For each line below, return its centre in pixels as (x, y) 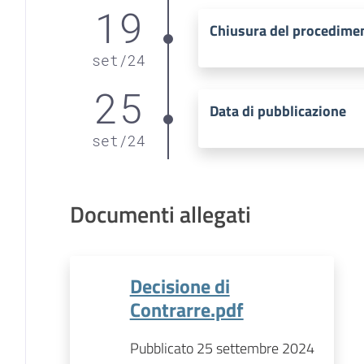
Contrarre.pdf (186, 309)
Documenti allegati (160, 214)
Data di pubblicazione (278, 111)
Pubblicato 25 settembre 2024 (222, 348)
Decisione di (180, 285)
